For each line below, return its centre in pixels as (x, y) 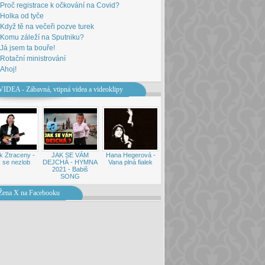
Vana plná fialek (130, 162)
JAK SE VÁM (70, 155)
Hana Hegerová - (130, 155)
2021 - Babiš (70, 169)
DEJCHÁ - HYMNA (70, 162)
